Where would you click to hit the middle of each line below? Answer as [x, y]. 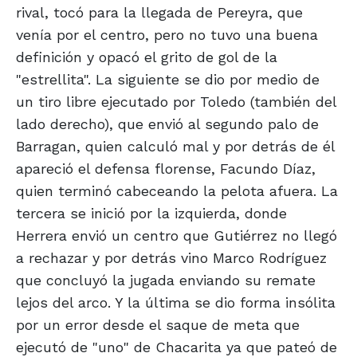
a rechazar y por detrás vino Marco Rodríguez [171, 258]
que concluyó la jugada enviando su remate [166, 280]
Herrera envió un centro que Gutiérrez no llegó [177, 236]
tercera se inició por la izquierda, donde [151, 214]
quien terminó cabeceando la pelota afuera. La [177, 191]
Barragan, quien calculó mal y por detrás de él [175, 147]
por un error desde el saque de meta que [158, 325]
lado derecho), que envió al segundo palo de [167, 124]
